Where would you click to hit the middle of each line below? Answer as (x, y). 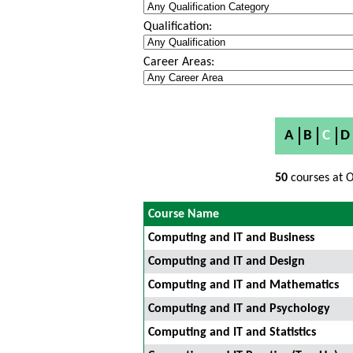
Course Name (184, 214)
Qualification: (178, 27)
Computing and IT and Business (231, 238)
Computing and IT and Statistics (232, 333)
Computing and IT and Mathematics (243, 285)
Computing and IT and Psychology (239, 309)
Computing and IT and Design (227, 262)
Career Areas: (179, 62)
